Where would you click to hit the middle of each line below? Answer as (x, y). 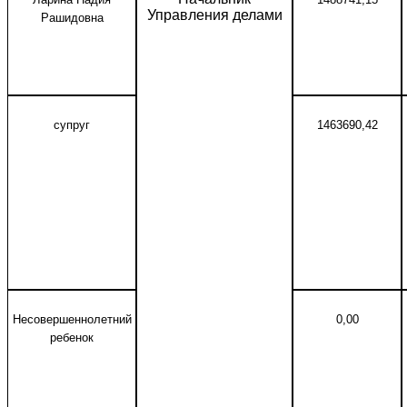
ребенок (72, 338)
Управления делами (214, 15)
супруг (72, 125)
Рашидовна (72, 18)
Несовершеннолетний (72, 319)
